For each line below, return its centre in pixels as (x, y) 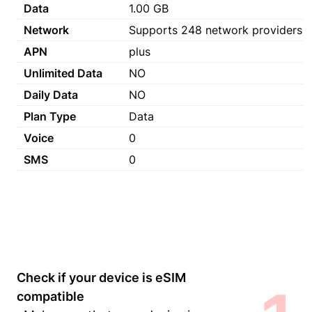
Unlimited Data (63, 73)
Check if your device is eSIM (101, 278)
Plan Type (50, 116)
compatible (50, 296)
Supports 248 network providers (216, 30)
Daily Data (51, 95)
